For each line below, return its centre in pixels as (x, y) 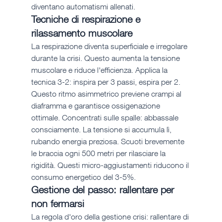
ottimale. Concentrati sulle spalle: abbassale (106, 118)
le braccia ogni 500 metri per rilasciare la (99, 153)
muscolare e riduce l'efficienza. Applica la (100, 70)
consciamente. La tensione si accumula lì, (102, 130)
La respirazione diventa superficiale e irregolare (110, 46)
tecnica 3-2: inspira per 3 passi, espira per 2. (107, 82)
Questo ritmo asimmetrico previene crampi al (107, 94)
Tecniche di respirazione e (87, 19)
